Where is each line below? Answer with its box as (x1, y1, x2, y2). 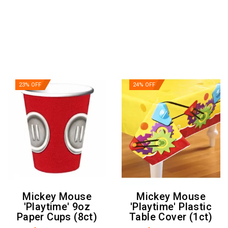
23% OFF (19, 81, 41, 88)
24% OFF (133, 81, 155, 88)
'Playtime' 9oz (23, 201, 91, 213)
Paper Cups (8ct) (16, 211, 98, 223)
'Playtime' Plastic (130, 201, 212, 213)
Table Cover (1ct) (129, 211, 213, 223)
